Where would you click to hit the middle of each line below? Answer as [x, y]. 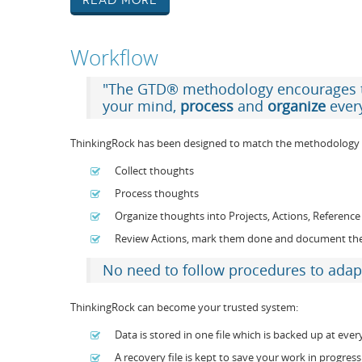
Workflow [114, 58]
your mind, [141, 106]
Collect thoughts [154, 170]
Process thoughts [157, 193]
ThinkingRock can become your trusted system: [184, 307]
